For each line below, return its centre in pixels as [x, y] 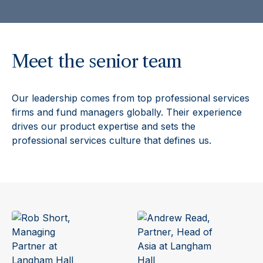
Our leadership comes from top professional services [131, 98]
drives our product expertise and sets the [104, 127]
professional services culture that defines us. [112, 141]
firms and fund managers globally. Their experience [127, 112]
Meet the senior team [97, 62]
